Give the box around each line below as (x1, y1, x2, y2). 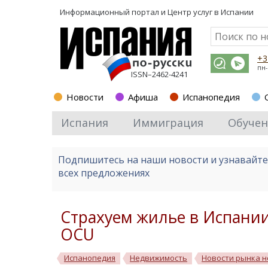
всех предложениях (58, 166, 150, 179)
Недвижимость (130, 252, 187, 263)
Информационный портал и (60, 7, 167, 17)
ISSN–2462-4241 (131, 69, 188, 80)
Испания (61, 115, 108, 130)
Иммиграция (133, 115, 203, 130)
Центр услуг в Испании (167, 7, 254, 17)
